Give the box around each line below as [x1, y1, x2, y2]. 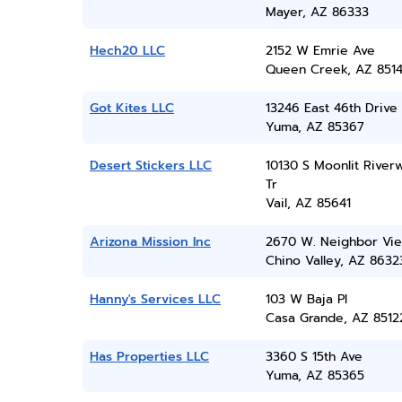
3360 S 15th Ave [265, 347, 363, 366]
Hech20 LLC [90, 41, 165, 60]
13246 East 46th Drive [265, 99, 398, 118]
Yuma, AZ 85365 [265, 366, 364, 385]
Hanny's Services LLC [90, 290, 221, 309]
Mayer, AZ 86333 [265, 3, 369, 22]
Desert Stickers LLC [90, 156, 212, 175]
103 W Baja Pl [265, 290, 347, 309]
